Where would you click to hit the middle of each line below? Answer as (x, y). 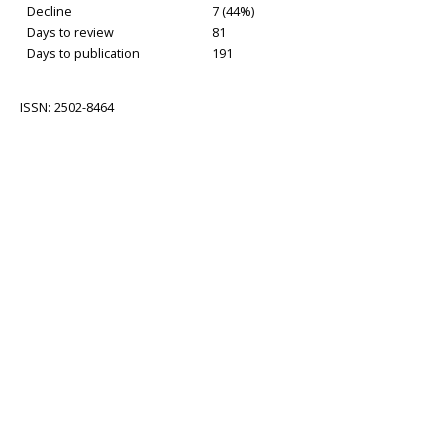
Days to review (67, 32)
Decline (46, 11)
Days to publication (80, 53)
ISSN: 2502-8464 (67, 107)
